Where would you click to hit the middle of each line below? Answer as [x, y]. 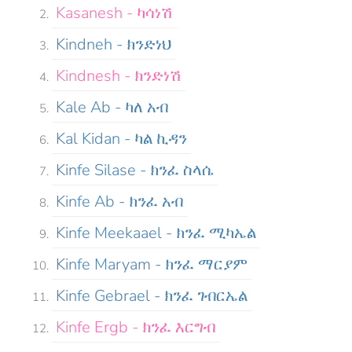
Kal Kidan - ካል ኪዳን [121, 138]
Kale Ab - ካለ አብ [112, 107]
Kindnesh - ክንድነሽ [119, 75]
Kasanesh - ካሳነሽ [114, 13]
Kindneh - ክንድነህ [114, 44]
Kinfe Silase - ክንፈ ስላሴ [135, 170]
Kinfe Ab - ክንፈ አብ [119, 201]
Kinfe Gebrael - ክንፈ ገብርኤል [152, 295]
